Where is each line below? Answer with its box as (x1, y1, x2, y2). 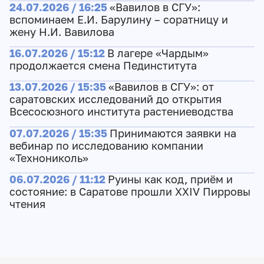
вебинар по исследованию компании (9, 139, 203, 152)
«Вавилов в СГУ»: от (108, 81, 214, 94)
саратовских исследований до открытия (9, 93, 222, 106)
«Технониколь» (9, 151, 88, 164)
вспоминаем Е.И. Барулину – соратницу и (9, 13, 228, 26)
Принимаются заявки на (109, 127, 236, 140)
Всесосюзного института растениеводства (9, 105, 233, 118)
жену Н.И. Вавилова (9, 25, 114, 38)
